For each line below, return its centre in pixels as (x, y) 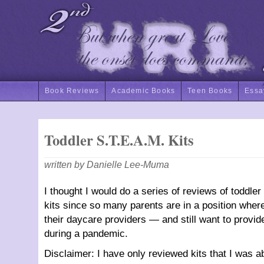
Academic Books (143, 91)
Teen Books (210, 91)
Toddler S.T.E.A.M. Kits (119, 140)
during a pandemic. (86, 234)
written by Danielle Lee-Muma (107, 165)
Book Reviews (72, 91)
